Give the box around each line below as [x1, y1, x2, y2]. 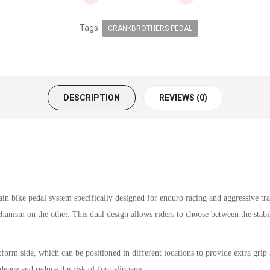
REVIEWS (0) [159, 93, 207, 103]
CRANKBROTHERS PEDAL [108, 24, 193, 33]
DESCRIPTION [63, 93, 120, 103]
